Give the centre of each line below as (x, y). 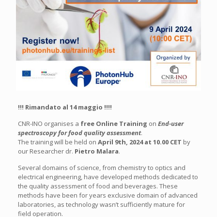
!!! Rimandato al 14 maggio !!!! (65, 107)
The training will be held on (58, 142)
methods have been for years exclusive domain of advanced (108, 195)
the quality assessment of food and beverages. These (98, 186)
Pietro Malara (96, 151)
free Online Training (114, 123)
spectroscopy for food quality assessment (79, 132)
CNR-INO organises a (49, 123)
